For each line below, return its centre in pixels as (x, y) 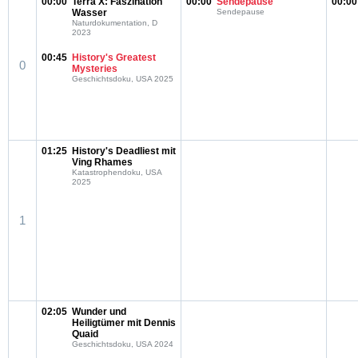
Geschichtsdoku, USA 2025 (123, 79)
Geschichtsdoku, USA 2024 (123, 344)
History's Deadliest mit (124, 151)
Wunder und (99, 312)
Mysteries (95, 69)
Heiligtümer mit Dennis (124, 323)
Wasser (89, 13)
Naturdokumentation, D (115, 23)
